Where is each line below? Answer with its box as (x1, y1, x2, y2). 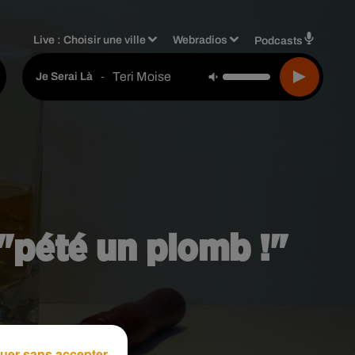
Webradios (173, 33, 228, 46)
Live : (33, 33, 64, 46)
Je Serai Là (36, 71, 93, 82)
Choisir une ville (63, 33, 147, 46)
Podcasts (254, 34, 303, 47)
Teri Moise (113, 69, 171, 83)
